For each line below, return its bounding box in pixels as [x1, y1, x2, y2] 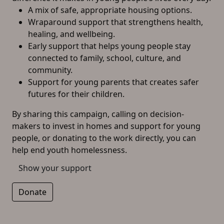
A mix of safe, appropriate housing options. [28, 4, 192, 15]
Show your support [18, 162, 91, 173]
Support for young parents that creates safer [28, 76, 199, 87]
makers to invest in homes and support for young [12, 120, 200, 131]
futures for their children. [28, 88, 124, 99]
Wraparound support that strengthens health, [28, 16, 203, 27]
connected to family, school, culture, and [28, 52, 181, 63]
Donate [18, 186, 46, 197]
